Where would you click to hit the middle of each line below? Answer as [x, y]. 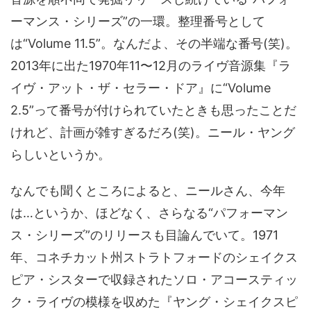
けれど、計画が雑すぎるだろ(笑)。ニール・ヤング [153, 132]
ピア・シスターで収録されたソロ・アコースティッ [154, 279]
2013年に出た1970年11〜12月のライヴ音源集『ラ [151, 66]
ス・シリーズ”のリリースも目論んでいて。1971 [144, 235]
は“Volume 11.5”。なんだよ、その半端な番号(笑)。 [154, 43]
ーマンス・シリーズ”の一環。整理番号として [138, 21]
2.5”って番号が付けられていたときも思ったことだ [153, 110]
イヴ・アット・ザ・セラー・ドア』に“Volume [141, 88]
